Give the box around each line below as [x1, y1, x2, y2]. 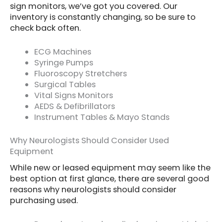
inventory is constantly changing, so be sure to [10, 11, 196, 23]
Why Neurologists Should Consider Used [10, 134, 169, 146]
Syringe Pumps [34, 57, 94, 69]
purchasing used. [10, 195, 78, 207]
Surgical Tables [34, 79, 96, 91]
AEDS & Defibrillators [34, 101, 115, 112]
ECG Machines [34, 46, 92, 58]
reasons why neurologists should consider [10, 184, 176, 196]
